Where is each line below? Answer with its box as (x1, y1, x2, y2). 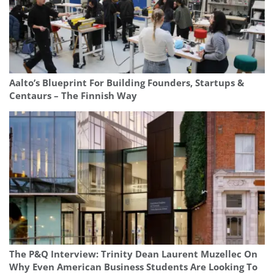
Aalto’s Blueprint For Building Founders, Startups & (9, 76, 244, 89)
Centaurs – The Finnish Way (9, 89, 137, 102)
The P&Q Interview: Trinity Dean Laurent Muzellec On (9, 247, 257, 261)
